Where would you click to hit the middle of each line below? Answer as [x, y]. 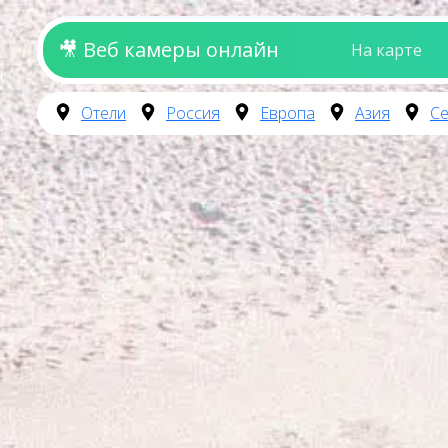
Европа [287, 113]
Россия [193, 113]
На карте [386, 50]
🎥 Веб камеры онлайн [168, 49]
